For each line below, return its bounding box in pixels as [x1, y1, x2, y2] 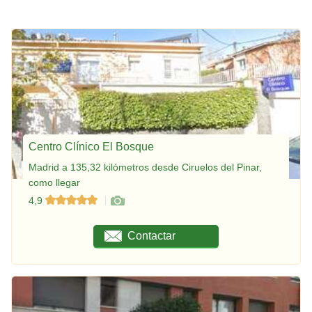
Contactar [127, 229, 176, 242]
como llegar [29, 176, 80, 188]
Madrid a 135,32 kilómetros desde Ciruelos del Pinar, [29, 161, 262, 173]
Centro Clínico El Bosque [29, 140, 154, 153]
